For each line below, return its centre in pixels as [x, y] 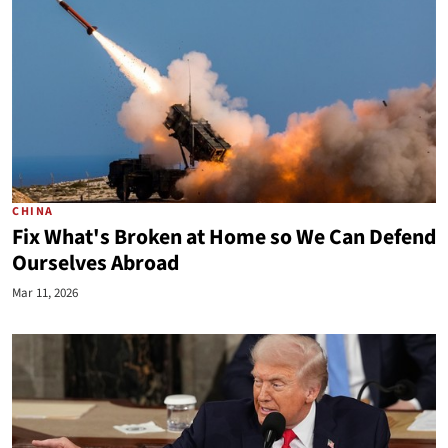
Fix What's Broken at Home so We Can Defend [224, 237]
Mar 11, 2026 [45, 293]
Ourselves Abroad [95, 263]
